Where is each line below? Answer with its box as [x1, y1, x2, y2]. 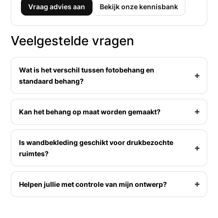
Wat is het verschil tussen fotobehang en [19, 65, 155, 74]
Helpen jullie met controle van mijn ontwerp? [19, 180, 167, 188]
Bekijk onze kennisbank [100, 2, 179, 11]
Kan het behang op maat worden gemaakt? [19, 107, 161, 116]
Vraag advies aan [28, 2, 86, 11]
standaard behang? [19, 76, 84, 85]
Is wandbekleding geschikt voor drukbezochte [19, 138, 174, 146]
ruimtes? [19, 149, 49, 158]
